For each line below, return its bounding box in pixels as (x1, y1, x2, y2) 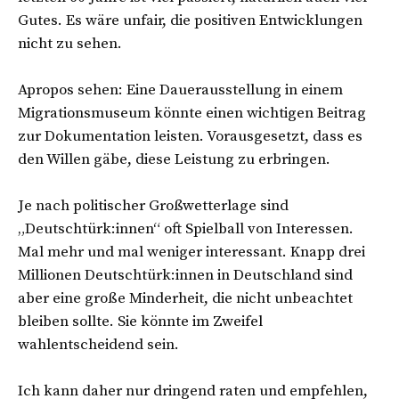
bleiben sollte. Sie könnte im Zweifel (18, 311, 263, 331)
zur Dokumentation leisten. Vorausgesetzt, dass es (18, 126, 362, 146)
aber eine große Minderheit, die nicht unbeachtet (18, 288, 353, 308)
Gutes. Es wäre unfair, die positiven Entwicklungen (18, 10, 362, 30)
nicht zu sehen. (18, 33, 126, 53)
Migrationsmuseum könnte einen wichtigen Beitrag (18, 102, 366, 123)
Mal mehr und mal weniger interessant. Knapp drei (18, 241, 365, 262)
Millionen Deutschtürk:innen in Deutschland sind (18, 265, 353, 285)
